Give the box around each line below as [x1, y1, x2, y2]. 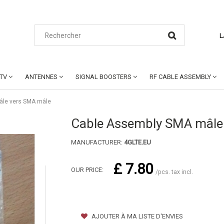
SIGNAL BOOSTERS [75, 73, 131, 80]
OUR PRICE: [70, 166, 103, 173]
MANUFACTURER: [70, 138, 124, 146]
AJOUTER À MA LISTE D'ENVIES [89, 212, 183, 220]
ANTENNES [25, 73, 57, 80]
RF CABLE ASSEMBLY [149, 73, 211, 80]
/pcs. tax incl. [155, 168, 193, 175]
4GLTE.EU [123, 138, 151, 146]
